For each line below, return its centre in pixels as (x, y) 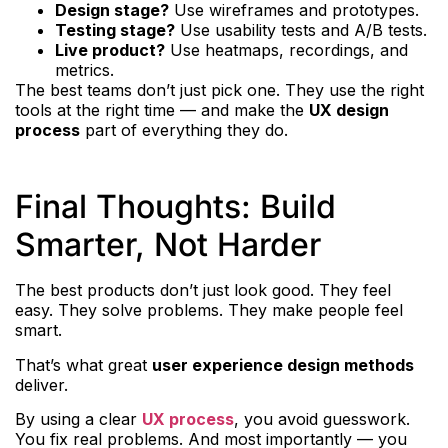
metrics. (84, 69)
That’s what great (83, 364)
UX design (349, 109)
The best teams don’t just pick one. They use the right (219, 89)
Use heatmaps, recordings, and (286, 49)
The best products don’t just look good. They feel (203, 290)
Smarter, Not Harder (168, 245)
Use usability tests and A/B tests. (301, 29)
